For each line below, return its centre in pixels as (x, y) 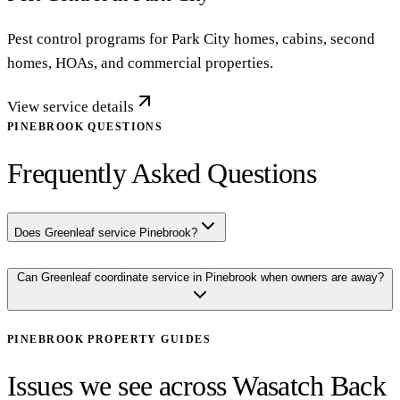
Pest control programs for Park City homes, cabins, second (191, 38)
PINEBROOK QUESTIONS (85, 126)
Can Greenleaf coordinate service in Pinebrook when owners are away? (200, 278)
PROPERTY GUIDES (147, 340)
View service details (71, 106)
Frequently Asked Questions (162, 174)
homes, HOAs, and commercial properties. (140, 62)
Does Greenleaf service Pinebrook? (106, 233)
